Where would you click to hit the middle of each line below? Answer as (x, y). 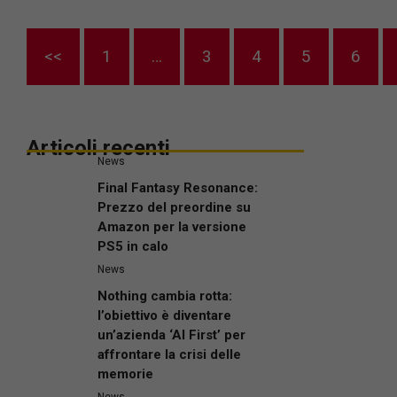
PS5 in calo (133, 247)
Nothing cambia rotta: (165, 296)
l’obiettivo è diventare (164, 316)
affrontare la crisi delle (169, 355)
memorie (125, 374)
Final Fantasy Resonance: (178, 188)
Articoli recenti (98, 148)
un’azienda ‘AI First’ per (171, 335)
